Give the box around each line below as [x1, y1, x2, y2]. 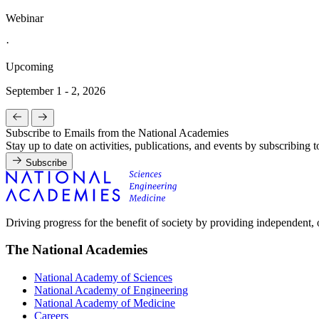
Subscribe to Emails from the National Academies [6, 126, 229, 139]
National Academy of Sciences [34, 271, 172, 283]
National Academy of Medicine [34, 296, 175, 309]
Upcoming [6, 60, 53, 73]
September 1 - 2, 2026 [6, 84, 105, 97]
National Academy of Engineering [34, 283, 188, 296]
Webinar [6, 11, 43, 24]
